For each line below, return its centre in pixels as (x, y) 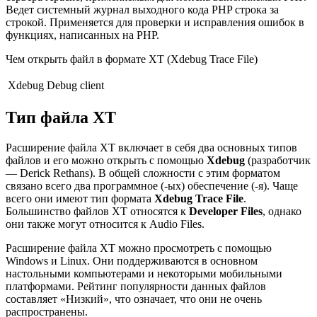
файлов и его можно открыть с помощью (106, 160)
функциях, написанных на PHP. (82, 35)
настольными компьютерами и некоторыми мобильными (144, 273)
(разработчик (278, 160)
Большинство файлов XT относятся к (97, 211)
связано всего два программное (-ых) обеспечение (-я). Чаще (152, 185)
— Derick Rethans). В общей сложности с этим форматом (143, 173)
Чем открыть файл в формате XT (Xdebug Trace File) (132, 59)
